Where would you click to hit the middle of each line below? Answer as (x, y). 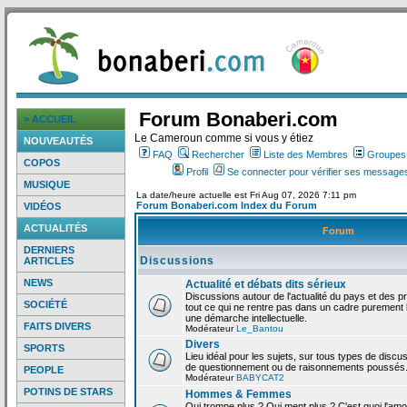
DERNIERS (49, 250)
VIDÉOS (42, 206)
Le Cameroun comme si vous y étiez (224, 138)
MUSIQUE (47, 184)
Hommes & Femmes (238, 394)
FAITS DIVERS (57, 326)
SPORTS (44, 348)
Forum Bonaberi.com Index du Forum (227, 205)
